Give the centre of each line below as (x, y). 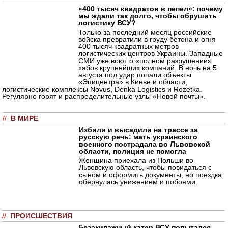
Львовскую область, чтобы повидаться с (145, 167)
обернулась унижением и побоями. (138, 181)
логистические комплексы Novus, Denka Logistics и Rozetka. (102, 89)
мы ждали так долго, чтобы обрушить (148, 16)
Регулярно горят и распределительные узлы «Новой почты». (104, 96)
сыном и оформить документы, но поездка (150, 174)
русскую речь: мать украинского (138, 137)
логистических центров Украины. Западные (151, 53)
